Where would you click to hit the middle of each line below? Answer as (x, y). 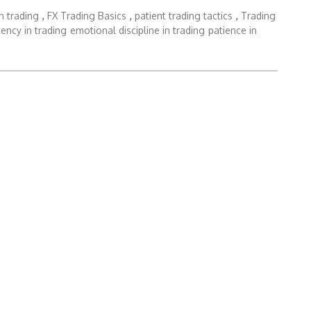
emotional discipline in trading (137, 30)
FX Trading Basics (87, 15)
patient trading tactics (184, 15)
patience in (233, 30)
